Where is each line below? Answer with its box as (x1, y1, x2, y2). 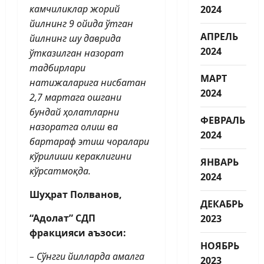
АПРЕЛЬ (200, 29, 238, 43)
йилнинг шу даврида (29, 31, 121, 45)
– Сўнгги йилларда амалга (29, 249, 144, 263)
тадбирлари (29, 61, 85, 74)
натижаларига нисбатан (29, 75, 146, 89)
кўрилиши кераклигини (29, 149, 131, 163)
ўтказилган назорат (29, 46, 124, 60)
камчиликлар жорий (29, 2, 120, 15)
